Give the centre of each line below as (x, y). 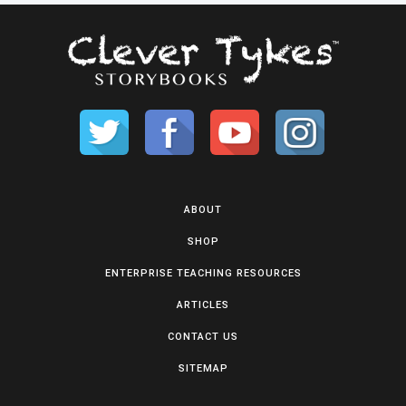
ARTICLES (203, 305)
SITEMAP (203, 369)
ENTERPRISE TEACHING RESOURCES (203, 274)
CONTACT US (203, 337)
